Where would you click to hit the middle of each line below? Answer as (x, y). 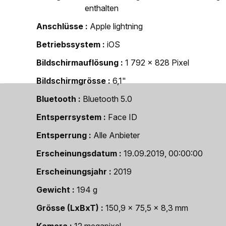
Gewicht (53, 190)
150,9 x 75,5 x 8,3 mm (147, 208)
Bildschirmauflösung (77, 63)
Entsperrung (62, 135)
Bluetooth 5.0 (107, 99)
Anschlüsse (60, 26)
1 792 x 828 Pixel (157, 63)
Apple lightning (116, 26)
